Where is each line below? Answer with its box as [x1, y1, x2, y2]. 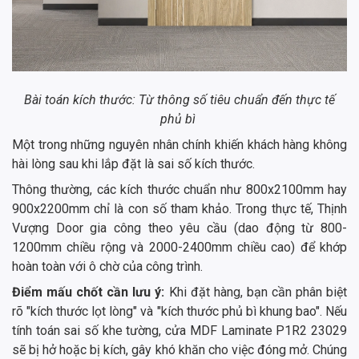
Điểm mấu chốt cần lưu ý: [12, 284, 169, 301]
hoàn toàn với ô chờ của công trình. [12, 259, 203, 275]
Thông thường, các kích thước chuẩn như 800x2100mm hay [12, 182, 347, 198]
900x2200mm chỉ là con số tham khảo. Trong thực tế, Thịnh [12, 201, 347, 217]
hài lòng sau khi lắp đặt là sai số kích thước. [12, 156, 255, 172]
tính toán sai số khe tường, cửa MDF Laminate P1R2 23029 [12, 323, 347, 339]
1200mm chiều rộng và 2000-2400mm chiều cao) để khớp [12, 240, 347, 256]
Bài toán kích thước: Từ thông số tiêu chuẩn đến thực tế [24, 92, 335, 108]
